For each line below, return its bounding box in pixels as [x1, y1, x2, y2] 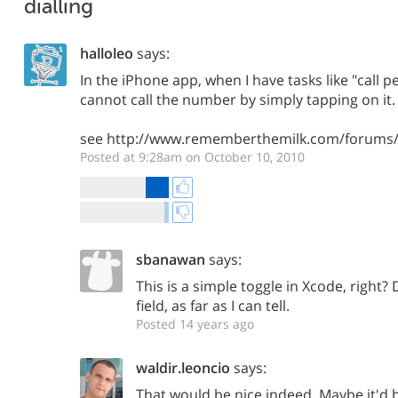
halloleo [80, 44, 133, 63]
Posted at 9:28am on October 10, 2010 [80, 148, 305, 165]
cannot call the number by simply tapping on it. [80, 90, 395, 109]
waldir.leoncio [136, 358, 230, 378]
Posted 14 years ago [136, 315, 254, 332]
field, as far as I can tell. [136, 296, 290, 315]
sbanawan [136, 250, 205, 269]
